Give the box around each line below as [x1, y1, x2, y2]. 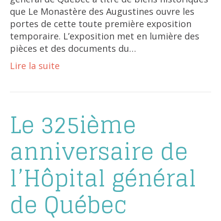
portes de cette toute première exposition [10, 17, 191, 30]
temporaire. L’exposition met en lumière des [10, 30, 199, 42]
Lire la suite [10, 59, 60, 72]
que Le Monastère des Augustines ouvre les [10, 5, 194, 17]
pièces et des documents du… [10, 42, 136, 54]
